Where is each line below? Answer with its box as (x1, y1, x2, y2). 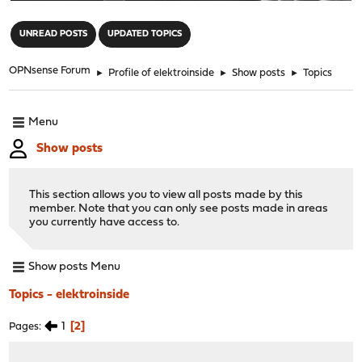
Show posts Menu (28, 261, 121, 274)
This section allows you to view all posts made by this (29, 188, 304, 201)
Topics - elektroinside (9, 288, 130, 301)
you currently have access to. (29, 216, 180, 229)
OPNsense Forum (9, 65, 91, 76)
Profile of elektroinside (108, 67, 215, 78)
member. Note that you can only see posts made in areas (29, 202, 329, 215)
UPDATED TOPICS (107, 29, 183, 39)
